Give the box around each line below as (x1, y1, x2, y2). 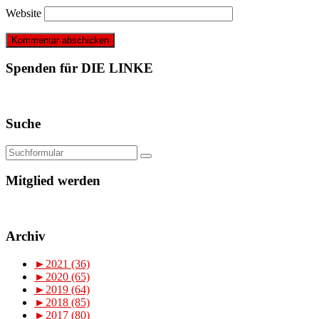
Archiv (6, 228, 46, 244)
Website (6, 6, 41, 19)
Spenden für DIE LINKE (6, 61, 153, 76)
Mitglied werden (6, 173, 100, 189)
